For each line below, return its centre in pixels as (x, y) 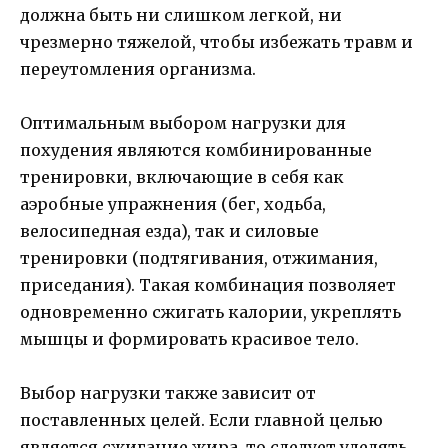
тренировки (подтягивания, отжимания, (199, 257)
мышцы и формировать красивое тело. (189, 338)
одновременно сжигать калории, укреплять (210, 311)
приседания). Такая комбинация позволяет (208, 284)
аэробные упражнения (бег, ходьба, (173, 203)
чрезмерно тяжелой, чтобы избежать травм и (216, 41)
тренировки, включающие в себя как (182, 176)
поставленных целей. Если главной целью (201, 420)
